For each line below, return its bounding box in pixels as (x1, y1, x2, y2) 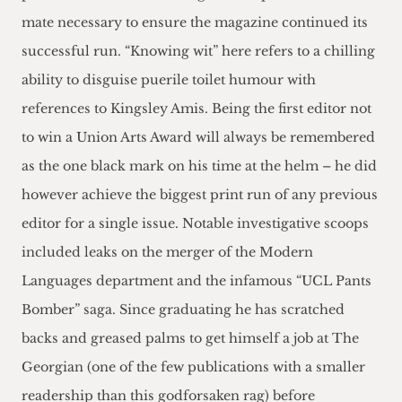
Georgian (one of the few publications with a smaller (22, 359, 365, 376)
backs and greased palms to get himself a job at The (22, 330, 359, 347)
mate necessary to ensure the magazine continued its (22, 14, 368, 31)
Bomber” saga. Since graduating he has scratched (22, 301, 345, 319)
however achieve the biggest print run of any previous (22, 187, 378, 204)
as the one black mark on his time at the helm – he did (22, 158, 377, 175)
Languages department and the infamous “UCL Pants (22, 273, 371, 290)
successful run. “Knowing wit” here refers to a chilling (22, 43, 375, 60)
